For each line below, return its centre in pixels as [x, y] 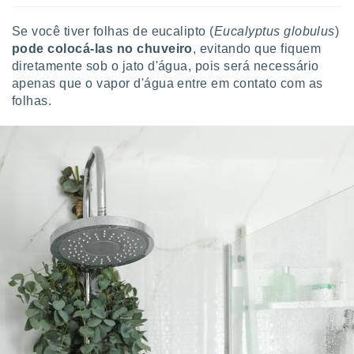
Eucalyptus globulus [274, 31]
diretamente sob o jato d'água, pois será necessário [166, 66]
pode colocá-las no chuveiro [102, 49]
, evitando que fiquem [257, 49]
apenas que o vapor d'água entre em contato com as [168, 83]
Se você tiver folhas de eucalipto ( [113, 31]
